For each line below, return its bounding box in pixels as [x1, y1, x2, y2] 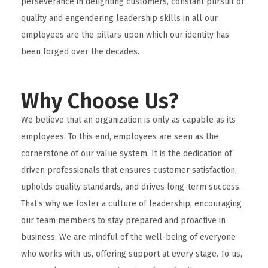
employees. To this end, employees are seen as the [21, 132, 218, 142]
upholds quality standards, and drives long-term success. [21, 182, 241, 192]
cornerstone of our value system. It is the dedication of [21, 148, 232, 159]
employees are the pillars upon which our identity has [21, 30, 229, 40]
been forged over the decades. [21, 47, 139, 57]
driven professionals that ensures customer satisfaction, [21, 165, 237, 175]
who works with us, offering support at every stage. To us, [21, 249, 242, 259]
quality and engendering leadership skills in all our [21, 13, 218, 23]
